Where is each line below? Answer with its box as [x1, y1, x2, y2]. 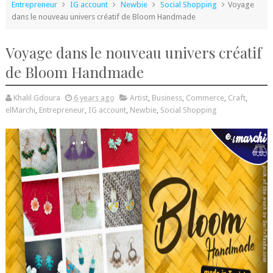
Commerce [185, 93, 224, 103]
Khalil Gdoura [13, 93, 60, 103]
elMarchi [5, 105, 35, 115]
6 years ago [73, 93, 115, 103]
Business [151, 93, 182, 103]
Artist [129, 93, 148, 103]
